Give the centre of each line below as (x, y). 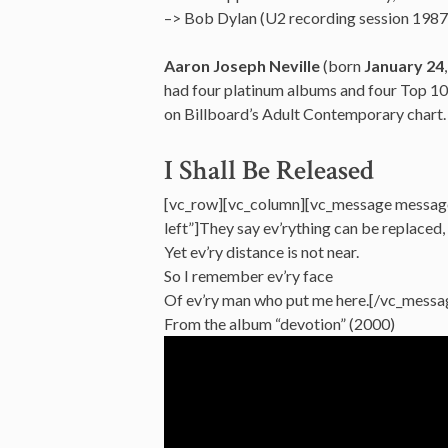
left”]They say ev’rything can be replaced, (304, 227)
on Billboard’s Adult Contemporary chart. (305, 113)
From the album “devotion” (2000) (279, 323)
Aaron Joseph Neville (242, 65)
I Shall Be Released (269, 170)
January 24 (404, 65)
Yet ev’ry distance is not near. (261, 251)
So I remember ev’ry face (248, 275)
